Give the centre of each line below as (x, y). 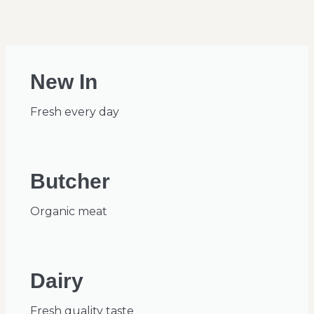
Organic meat (69, 212)
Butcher (70, 182)
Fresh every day (75, 112)
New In (64, 82)
